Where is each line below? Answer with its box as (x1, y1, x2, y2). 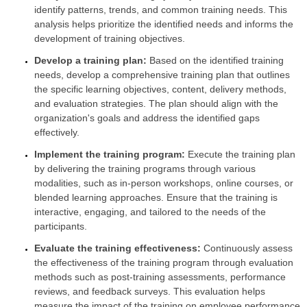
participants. (34, 221, 87, 232)
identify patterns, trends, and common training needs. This (34, 4, 287, 16)
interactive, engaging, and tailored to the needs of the (34, 206, 266, 218)
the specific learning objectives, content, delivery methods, (34, 84, 286, 95)
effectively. (34, 127, 79, 138)
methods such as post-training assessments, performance (34, 271, 286, 283)
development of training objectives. (34, 33, 185, 45)
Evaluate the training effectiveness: (34, 243, 201, 254)
